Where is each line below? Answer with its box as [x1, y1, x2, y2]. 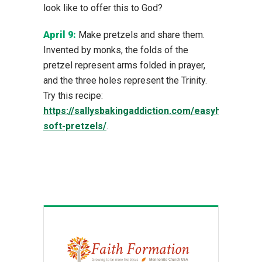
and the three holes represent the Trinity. [43, 74, 207, 86]
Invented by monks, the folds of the [43, 44, 188, 56]
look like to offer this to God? [43, 2, 163, 13]
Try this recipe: [43, 89, 103, 101]
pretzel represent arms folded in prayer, [43, 59, 205, 71]
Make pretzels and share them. [76, 29, 205, 40]
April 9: [43, 29, 76, 40]
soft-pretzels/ [43, 120, 106, 132]
